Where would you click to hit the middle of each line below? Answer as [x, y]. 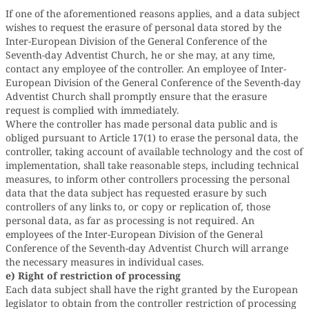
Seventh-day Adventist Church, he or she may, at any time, [140, 55]
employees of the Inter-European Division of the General [134, 234]
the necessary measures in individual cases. [105, 262]
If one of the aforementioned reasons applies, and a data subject [153, 13]
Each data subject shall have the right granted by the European [152, 289]
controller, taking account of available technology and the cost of [154, 151]
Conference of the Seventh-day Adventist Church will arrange [147, 248]
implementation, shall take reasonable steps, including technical [152, 165]
